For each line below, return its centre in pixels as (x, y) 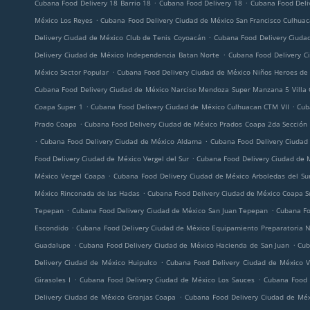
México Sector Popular (72, 72)
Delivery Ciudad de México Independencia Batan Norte (127, 55)
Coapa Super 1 (59, 107)
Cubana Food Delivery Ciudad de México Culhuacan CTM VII (190, 107)
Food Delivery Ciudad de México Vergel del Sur (112, 158)
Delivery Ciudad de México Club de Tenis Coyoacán (120, 37)
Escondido (52, 228)
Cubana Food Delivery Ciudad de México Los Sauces (167, 280)
